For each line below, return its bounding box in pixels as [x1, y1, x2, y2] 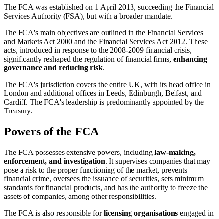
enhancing [173, 54, 207, 63]
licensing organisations [104, 208, 178, 217]
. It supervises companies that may [105, 156, 210, 165]
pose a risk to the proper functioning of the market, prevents [4, 165, 187, 174]
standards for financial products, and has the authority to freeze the [4, 183, 208, 192]
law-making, [153, 148, 196, 156]
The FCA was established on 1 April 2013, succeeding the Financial [4, 2, 214, 11]
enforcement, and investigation [4, 156, 105, 165]
